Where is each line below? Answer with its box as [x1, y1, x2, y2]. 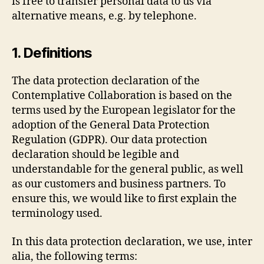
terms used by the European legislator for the [12, 104, 236, 117]
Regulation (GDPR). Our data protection [12, 133, 207, 147]
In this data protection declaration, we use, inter [12, 235, 252, 249]
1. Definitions [12, 44, 93, 61]
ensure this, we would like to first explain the [12, 192, 237, 206]
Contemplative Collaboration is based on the [12, 89, 232, 103]
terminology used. [12, 207, 103, 220]
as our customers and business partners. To [12, 177, 226, 191]
